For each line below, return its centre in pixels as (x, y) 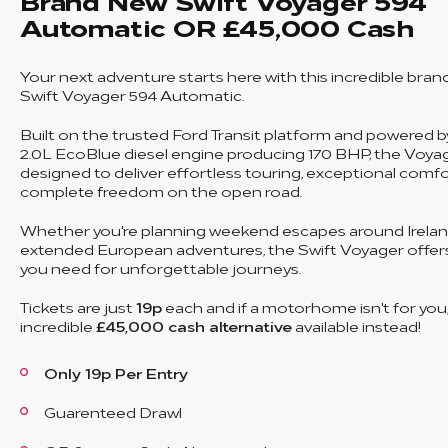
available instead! (356, 325)
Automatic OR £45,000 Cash (217, 26)
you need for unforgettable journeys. (160, 267)
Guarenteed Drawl (113, 411)
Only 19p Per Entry (116, 372)
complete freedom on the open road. (161, 190)
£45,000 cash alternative (194, 325)
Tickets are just (78, 306)
